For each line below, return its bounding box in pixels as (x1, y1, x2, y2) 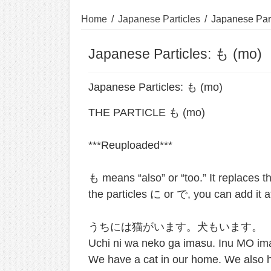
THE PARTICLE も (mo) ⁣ (88, 106, 208, 119)
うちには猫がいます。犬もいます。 (88, 220, 263, 233)
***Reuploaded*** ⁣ (88, 139, 175, 151)
